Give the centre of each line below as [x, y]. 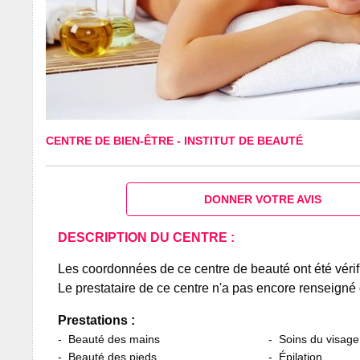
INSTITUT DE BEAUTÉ [244, 141]
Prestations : [97, 320]
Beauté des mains [115, 339]
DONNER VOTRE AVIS [262, 199]
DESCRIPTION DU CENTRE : [147, 237]
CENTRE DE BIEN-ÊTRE [112, 141]
